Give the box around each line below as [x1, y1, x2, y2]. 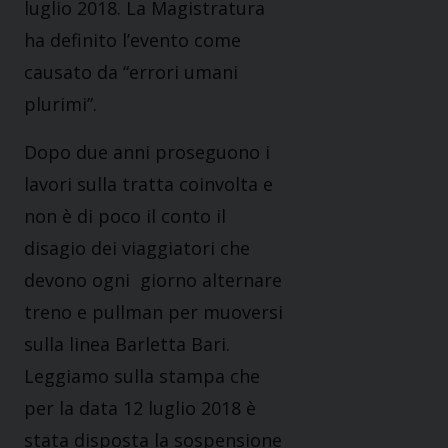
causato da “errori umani [24, 60, 238, 85]
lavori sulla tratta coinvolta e [24, 172, 273, 197]
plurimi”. [24, 92, 97, 117]
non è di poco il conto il [24, 204, 226, 229]
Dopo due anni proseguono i [24, 140, 270, 165]
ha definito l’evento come [24, 28, 241, 53]
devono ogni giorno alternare [24, 268, 282, 293]
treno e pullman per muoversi [24, 300, 283, 325]
